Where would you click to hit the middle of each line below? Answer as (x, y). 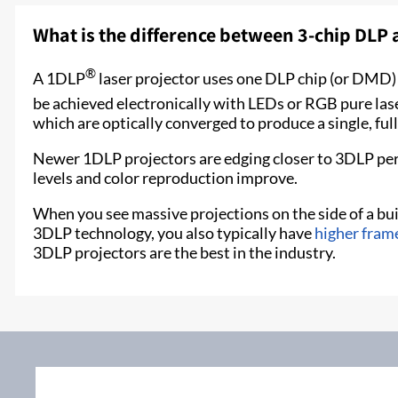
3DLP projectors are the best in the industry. (184, 253)
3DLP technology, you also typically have (174, 233)
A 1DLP (59, 79)
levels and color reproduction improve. (165, 178)
